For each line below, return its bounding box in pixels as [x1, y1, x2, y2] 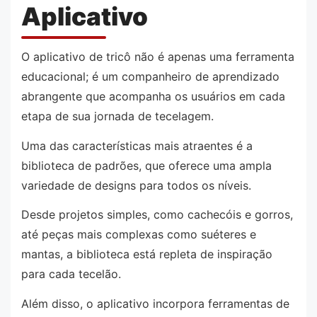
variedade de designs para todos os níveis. [21, 178, 251, 192]
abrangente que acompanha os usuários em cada [21, 89, 285, 104]
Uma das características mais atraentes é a [21, 138, 253, 153]
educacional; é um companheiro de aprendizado [21, 69, 279, 84]
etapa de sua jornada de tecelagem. [21, 109, 214, 124]
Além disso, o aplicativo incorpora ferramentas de [21, 296, 289, 311]
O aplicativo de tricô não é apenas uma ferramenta [21, 50, 294, 64]
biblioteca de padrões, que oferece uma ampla [21, 158, 272, 173]
